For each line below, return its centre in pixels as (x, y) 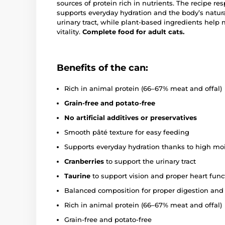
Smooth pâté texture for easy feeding (127, 132)
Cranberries (84, 161)
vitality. (70, 31)
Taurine (77, 176)
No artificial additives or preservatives (131, 117)
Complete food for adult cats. (133, 31)
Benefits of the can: (102, 68)
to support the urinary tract (150, 161)
